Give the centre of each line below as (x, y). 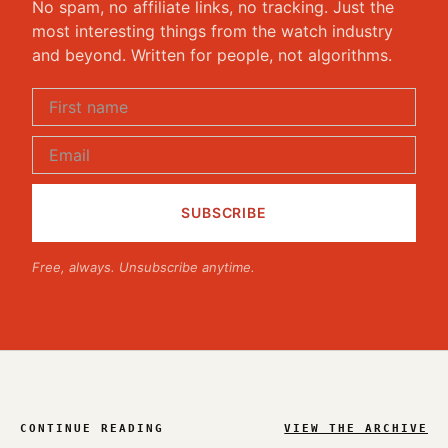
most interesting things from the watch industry (212, 31)
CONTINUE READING (92, 429)
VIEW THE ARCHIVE (356, 429)
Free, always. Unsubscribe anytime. (143, 267)
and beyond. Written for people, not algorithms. (212, 55)
